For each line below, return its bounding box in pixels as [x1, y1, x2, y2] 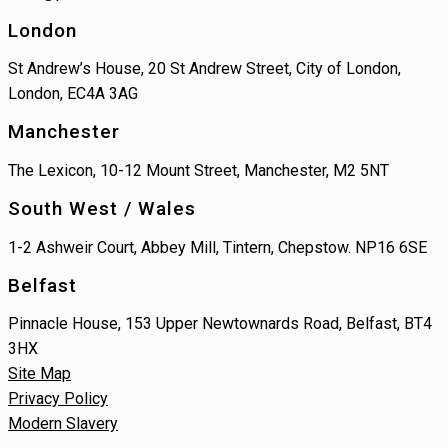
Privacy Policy [8, 389, 108, 409]
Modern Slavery [8, 414, 118, 434]
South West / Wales [8, 196, 196, 220]
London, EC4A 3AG [8, 84, 138, 104]
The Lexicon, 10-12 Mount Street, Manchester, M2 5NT [8, 160, 389, 180]
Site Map [8, 364, 71, 384]
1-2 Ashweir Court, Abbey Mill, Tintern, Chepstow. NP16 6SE [8, 237, 427, 257]
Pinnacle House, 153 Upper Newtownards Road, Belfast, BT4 [8, 314, 432, 334]
